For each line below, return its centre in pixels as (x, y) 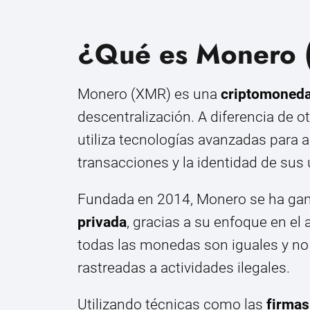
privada (102, 222)
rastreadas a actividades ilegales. (184, 267)
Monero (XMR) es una (149, 94)
